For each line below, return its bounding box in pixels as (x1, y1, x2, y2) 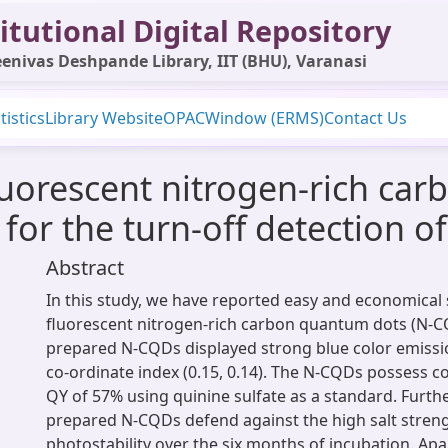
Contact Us (324, 107, 407, 129)
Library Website (45, 107, 163, 129)
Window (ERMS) (205, 107, 324, 129)
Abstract (46, 254, 124, 281)
